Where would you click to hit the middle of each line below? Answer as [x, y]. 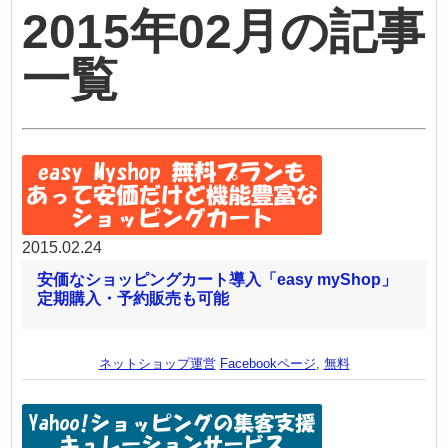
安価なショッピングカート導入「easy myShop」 [217, 280]
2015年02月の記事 [224, 32]
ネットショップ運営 [157, 364]
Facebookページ [267, 364]
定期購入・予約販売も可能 [133, 299]
